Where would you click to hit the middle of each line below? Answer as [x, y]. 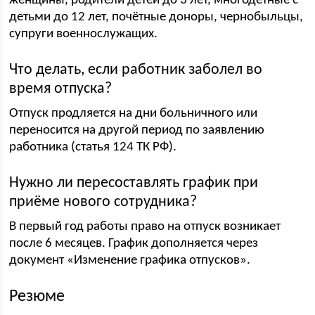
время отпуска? [61, 89]
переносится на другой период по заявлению [137, 130]
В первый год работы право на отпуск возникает [145, 227]
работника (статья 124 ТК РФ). [93, 147]
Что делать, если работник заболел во [136, 70]
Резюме [37, 297]
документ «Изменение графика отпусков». [130, 261]
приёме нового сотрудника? [103, 202]
